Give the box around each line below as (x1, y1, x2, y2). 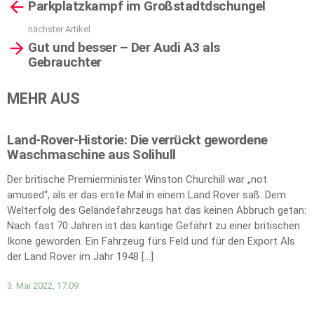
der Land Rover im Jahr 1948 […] (7, 250, 153, 264)
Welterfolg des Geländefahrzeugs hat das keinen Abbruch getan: (7, 204, 306, 217)
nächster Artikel (28, 24, 90, 34)
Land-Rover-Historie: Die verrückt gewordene (7, 132, 268, 149)
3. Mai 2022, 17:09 (7, 280, 78, 291)
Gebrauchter (28, 53, 102, 70)
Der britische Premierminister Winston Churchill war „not (7, 173, 267, 186)
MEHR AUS (7, 89, 80, 107)
